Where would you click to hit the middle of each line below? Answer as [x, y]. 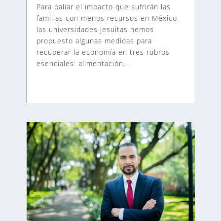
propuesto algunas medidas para [94, 41]
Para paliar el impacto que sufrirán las [103, 7]
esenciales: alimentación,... [84, 64]
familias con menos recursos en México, [108, 18]
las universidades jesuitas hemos [95, 30]
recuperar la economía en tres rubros [103, 52]
